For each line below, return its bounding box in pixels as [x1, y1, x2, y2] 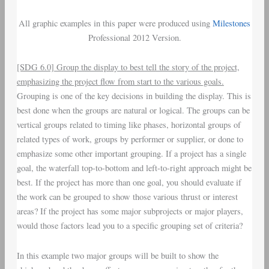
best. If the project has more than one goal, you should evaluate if [16, 177, 241, 189]
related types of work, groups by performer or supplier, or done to [16, 133, 243, 145]
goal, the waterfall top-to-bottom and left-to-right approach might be [16, 162, 252, 174]
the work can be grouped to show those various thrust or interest [16, 191, 238, 203]
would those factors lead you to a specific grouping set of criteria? [16, 220, 243, 232]
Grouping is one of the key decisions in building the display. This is [16, 90, 251, 102]
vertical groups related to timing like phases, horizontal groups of [16, 119, 241, 131]
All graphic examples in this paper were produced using [19, 17, 213, 29]
